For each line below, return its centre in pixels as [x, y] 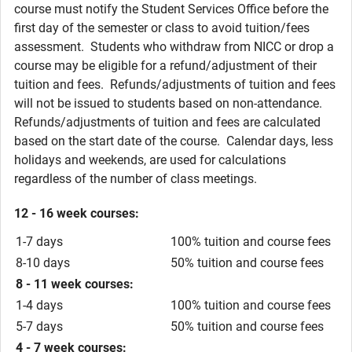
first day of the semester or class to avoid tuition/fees [162, 28]
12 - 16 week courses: [77, 213]
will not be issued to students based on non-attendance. [170, 103]
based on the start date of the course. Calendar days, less [174, 141]
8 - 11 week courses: [75, 284]
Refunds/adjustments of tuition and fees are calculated [167, 122]
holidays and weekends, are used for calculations [150, 160]
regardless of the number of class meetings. [136, 179]
